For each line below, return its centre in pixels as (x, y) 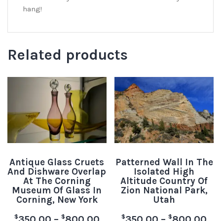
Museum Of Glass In (57, 190)
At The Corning (57, 181)
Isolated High (164, 171)
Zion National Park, (164, 190)
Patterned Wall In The (164, 162)
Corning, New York (57, 200)
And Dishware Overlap (57, 171)
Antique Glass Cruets (57, 162)
